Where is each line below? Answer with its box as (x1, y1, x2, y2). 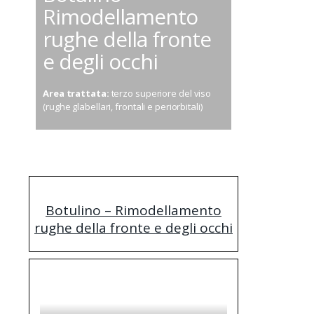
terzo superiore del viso (109, 87, 212, 100)
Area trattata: (43, 87, 109, 100)
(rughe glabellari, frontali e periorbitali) (43, 100, 203, 114)
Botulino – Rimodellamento (46, 200, 221, 219)
